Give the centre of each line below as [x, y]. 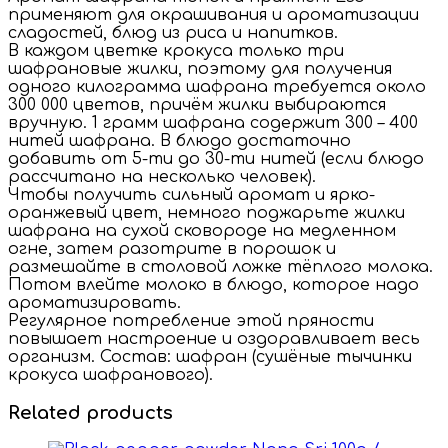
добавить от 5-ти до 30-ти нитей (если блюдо [216, 158]
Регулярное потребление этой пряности [191, 320]
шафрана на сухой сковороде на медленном [202, 230]
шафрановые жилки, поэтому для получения [200, 68]
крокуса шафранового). [110, 374]
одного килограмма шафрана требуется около [217, 86]
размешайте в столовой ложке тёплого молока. [220, 266]
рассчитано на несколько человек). [162, 176]
